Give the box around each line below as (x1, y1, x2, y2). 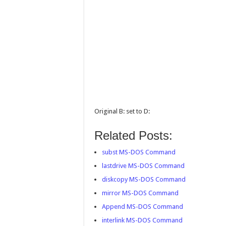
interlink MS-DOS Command (102, 216, 183, 224)
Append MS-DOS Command (102, 203, 183, 210)
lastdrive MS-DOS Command (102, 162, 185, 169)
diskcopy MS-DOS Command (102, 176, 186, 183)
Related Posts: (94, 129, 173, 142)
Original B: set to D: (94, 107, 150, 115)
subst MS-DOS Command (102, 148, 176, 156)
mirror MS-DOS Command (102, 189, 179, 197)
